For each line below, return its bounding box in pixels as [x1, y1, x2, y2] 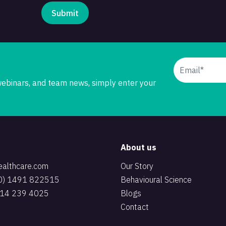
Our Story [121, 161, 153, 171]
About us [121, 142, 156, 152]
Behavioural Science [121, 175, 192, 185]
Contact [121, 202, 149, 212]
